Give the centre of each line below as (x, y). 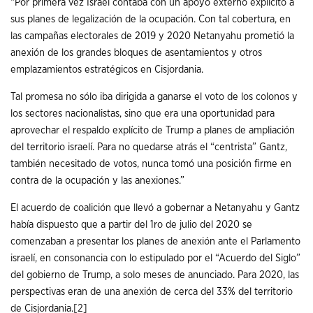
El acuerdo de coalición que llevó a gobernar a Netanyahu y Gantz (155, 208)
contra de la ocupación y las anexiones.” (97, 181)
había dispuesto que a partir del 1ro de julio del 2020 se (131, 224)
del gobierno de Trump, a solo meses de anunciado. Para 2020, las (155, 275)
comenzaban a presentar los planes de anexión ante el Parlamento (155, 241)
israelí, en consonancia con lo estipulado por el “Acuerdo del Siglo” (155, 258)
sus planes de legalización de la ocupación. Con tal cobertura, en (151, 20)
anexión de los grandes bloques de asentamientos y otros (136, 53)
